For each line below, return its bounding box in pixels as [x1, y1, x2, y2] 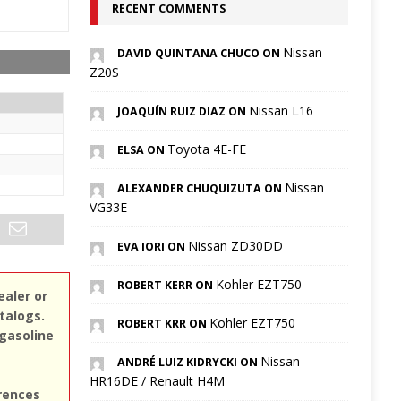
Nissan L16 [248, 102, 313, 120]
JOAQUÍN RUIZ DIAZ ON [116, 104, 249, 120]
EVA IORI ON [116, 239, 188, 255]
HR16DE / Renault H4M [89, 372, 225, 390]
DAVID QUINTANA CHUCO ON [116, 46, 283, 62]
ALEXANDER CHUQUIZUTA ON [116, 181, 285, 197]
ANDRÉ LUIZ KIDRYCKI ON [116, 354, 260, 371]
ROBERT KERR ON [116, 277, 216, 294]
